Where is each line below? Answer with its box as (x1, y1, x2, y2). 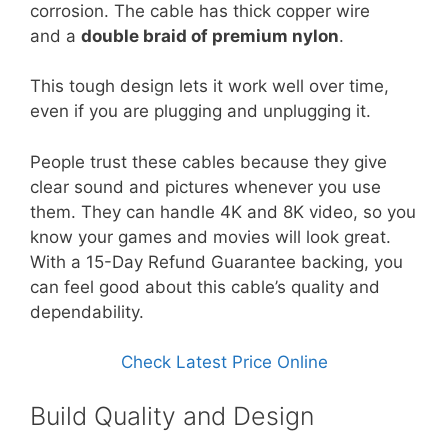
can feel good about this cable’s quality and (30, 276, 380, 297)
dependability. (30, 301, 144, 322)
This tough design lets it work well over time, (30, 76, 389, 96)
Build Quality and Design (30, 400, 314, 431)
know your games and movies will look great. (30, 226, 391, 247)
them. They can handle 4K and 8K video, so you (30, 201, 416, 222)
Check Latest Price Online (120, 352, 328, 372)
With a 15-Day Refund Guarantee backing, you (30, 251, 403, 272)
